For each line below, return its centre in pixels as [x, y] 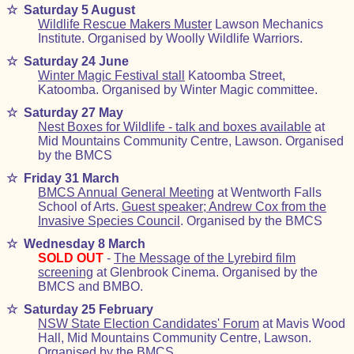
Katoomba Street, [235, 75]
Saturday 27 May [73, 113]
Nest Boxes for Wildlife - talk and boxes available [175, 127]
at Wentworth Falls [268, 192]
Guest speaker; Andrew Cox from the [224, 207]
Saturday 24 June [76, 61]
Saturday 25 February [88, 309]
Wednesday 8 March [85, 244]
